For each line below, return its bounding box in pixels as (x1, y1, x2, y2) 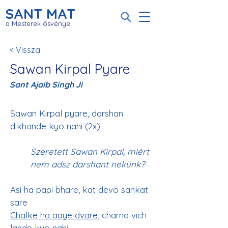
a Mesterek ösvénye (6, 19, 70, 27)
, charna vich (98, 210, 149, 220)
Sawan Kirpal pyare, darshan (10, 108, 126, 119)
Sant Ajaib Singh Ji (10, 79, 82, 90)
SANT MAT (5, 5, 75, 22)
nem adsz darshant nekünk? (31, 159, 145, 169)
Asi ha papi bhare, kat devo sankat (10, 184, 151, 195)
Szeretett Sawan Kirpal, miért (31, 146, 152, 157)
